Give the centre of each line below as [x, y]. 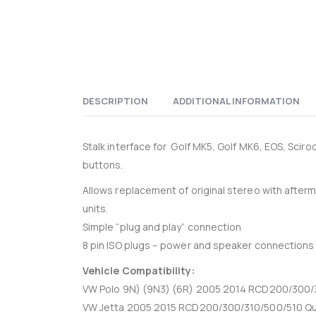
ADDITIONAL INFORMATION [236, 101]
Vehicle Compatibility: [139, 270]
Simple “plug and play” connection [162, 226]
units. [96, 208]
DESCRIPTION [115, 101]
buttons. [103, 164]
